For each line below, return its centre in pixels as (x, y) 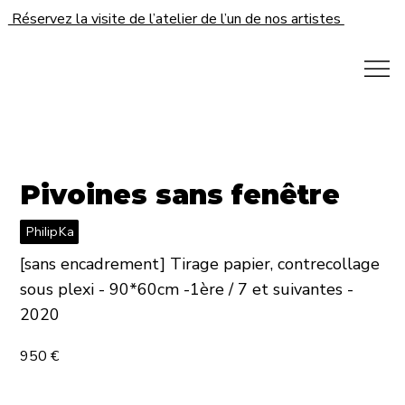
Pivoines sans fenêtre (180, 194)
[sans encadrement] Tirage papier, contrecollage (200, 264)
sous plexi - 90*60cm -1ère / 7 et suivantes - (187, 290)
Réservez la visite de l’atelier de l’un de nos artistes (176, 19)
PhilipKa (49, 232)
